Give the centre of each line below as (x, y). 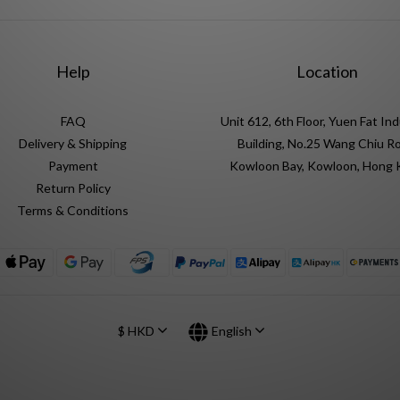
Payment (73, 166)
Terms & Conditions (73, 210)
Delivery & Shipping (73, 143)
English (231, 331)
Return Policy (73, 188)
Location (327, 71)
